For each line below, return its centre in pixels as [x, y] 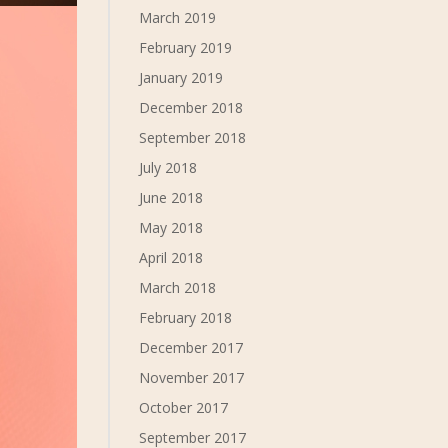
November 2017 [192, 377]
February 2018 [186, 317]
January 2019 [181, 77]
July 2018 [168, 167]
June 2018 [171, 197]
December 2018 [191, 107]
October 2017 [184, 407]
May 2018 [171, 227]
